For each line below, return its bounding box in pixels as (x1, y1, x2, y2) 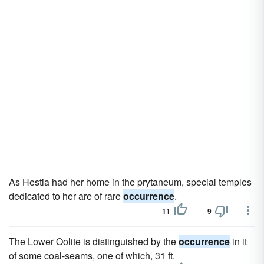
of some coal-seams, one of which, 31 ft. (9, 249, 175, 262)
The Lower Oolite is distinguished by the (9, 235, 179, 248)
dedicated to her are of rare (9, 189, 123, 203)
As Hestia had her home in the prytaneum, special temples (9, 175, 252, 189)
